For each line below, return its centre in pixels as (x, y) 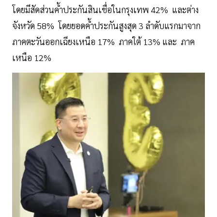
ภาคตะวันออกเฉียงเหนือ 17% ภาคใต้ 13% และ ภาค (103, 42)
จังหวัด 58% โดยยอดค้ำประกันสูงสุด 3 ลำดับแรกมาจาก (106, 26)
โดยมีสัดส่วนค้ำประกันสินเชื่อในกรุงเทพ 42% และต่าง (105, 10)
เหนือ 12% (32, 58)
